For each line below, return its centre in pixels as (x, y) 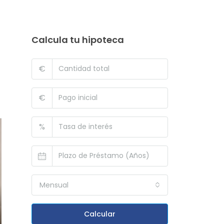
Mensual (54, 185)
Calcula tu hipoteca (78, 39)
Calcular (100, 214)
